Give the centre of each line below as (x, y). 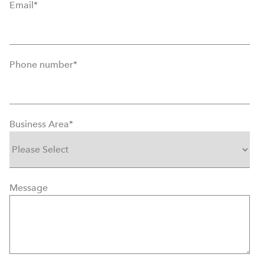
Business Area (39, 124)
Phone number (41, 64)
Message (29, 187)
